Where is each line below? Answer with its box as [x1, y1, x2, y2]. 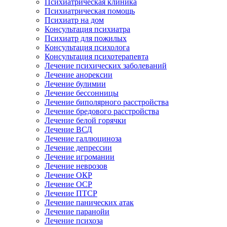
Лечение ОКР [45, 170, 92, 179]
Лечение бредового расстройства [45, 106, 159, 116]
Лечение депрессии [45, 143, 112, 152]
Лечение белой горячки [45, 116, 126, 125]
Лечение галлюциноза [45, 134, 122, 143]
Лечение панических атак [45, 198, 134, 207]
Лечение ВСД [45, 125, 92, 134]
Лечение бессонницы [45, 88, 119, 97]
